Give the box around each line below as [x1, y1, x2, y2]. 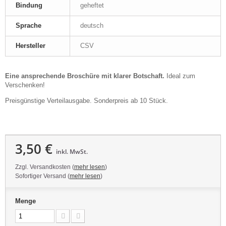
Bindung [16, 1, 42, 9]
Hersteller [16, 41, 45, 49]
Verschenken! [5, 81, 49, 89]
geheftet [80, 1, 104, 9]
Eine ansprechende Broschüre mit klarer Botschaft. [5, 72, 164, 80]
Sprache [16, 21, 41, 29]
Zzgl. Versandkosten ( [15, 163, 74, 171]
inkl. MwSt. [56, 147, 88, 156]
